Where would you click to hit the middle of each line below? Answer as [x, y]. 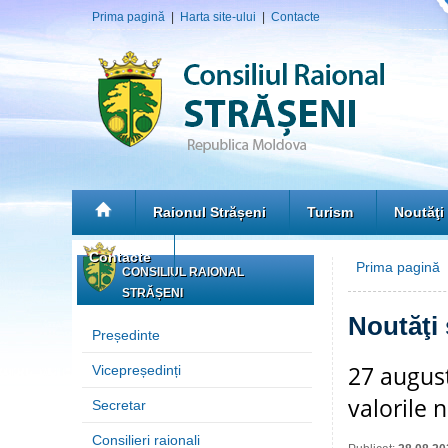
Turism [330, 212]
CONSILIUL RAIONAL [183, 272]
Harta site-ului [218, 17]
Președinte [126, 335]
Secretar [119, 405]
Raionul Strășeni [209, 212]
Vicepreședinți [136, 370]
